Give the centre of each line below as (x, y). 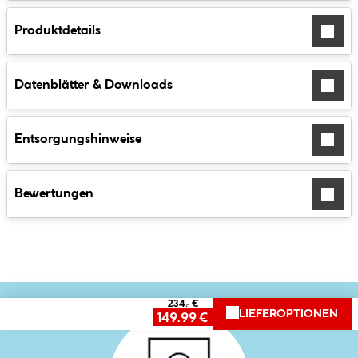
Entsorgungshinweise (78, 139)
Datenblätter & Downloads (93, 85)
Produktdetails (58, 30)
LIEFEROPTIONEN (288, 314)
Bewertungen (54, 193)
